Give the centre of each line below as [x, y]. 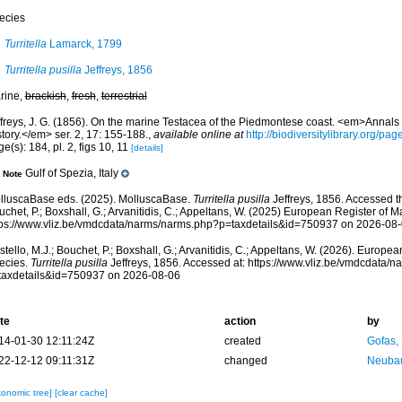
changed [245, 361]
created [242, 341]
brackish [45, 96]
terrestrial [124, 96]
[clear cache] [81, 393]
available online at [198, 135]
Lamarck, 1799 [84, 44]
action [240, 321]
